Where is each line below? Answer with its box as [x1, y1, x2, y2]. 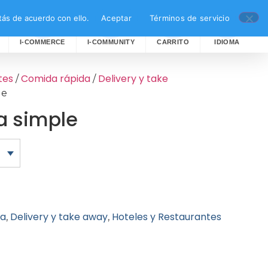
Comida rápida [21, 72, 90, 86]
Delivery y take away [10, 210, 108, 224]
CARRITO [157, 38, 189, 45]
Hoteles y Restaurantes [112, 210, 221, 224]
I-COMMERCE [19, 38, 65, 45]
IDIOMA [214, 38, 240, 45]
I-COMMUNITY [87, 38, 135, 45]
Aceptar [101, 13, 132, 23]
